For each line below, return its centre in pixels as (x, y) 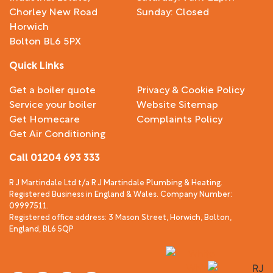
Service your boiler (53, 104)
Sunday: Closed (173, 11)
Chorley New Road (53, 11)
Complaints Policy (179, 118)
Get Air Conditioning (57, 133)
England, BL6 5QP (41, 228)
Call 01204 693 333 (55, 157)
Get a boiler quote (52, 89)
